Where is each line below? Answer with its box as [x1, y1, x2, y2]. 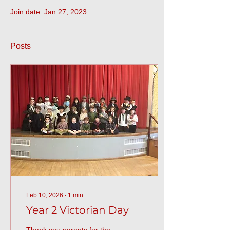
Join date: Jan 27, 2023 [10, 8, 87, 16]
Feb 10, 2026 [26, 191, 63, 199]
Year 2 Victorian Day [26, 204, 129, 216]
